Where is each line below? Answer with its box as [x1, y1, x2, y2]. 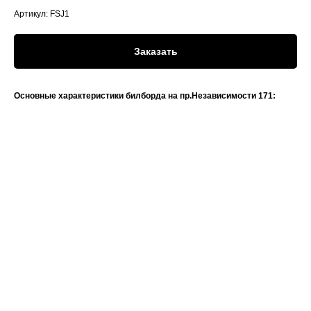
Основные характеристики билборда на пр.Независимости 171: [14, 91, 276, 101]
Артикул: [14, 9, 50, 19]
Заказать [133, 46, 178, 57]
